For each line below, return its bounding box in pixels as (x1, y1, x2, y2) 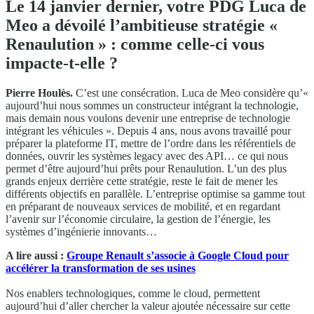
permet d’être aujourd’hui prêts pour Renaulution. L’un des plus (6, 163, 287, 175)
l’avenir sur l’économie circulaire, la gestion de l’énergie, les (6, 213, 271, 226)
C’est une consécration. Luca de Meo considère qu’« (73, 87, 308, 100)
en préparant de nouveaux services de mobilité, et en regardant (6, 200, 280, 213)
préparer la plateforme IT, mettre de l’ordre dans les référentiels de (6, 137, 296, 150)
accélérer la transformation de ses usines (6, 262, 196, 275)
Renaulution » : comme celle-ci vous (6, 35, 264, 54)
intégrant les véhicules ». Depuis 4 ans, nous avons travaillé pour (6, 125, 291, 137)
